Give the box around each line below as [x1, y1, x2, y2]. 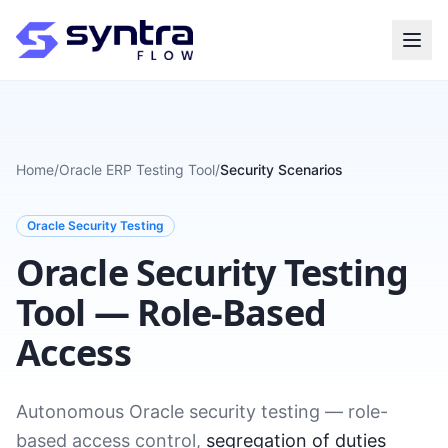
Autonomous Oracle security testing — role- [16, 401, 388, 422]
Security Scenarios [220, 161, 343, 178]
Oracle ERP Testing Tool [59, 161, 215, 178]
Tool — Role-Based [16, 288, 326, 337]
